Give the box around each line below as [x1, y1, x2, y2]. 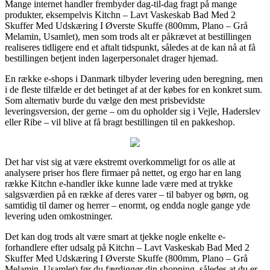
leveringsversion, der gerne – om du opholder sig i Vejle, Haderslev [5, 105, 260, 116]
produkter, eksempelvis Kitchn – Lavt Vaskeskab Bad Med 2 [5, 9, 236, 20]
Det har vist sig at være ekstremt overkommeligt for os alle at [5, 156, 235, 167]
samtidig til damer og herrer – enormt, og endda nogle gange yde [5, 199, 250, 210]
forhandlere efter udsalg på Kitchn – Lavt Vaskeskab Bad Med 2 [5, 242, 250, 253]
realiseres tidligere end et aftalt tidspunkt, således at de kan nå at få [5, 42, 256, 52]
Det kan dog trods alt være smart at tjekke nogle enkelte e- [5, 231, 225, 242]
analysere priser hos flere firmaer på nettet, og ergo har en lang [5, 167, 241, 178]
